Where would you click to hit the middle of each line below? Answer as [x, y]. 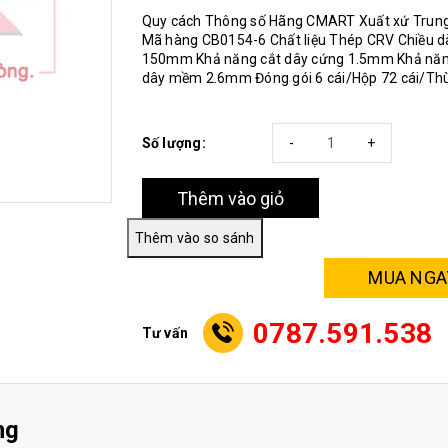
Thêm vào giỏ [230, 198]
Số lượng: [173, 143]
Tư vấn [164, 332]
